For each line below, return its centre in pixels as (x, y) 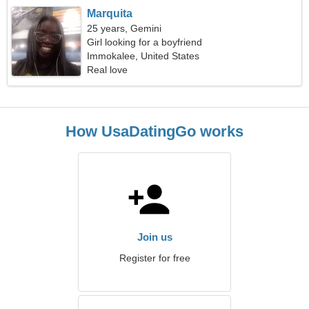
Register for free (154, 258)
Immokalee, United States (143, 56)
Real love (108, 70)
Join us (154, 237)
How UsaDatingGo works (154, 131)
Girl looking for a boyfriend (145, 42)
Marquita (110, 13)
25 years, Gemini (124, 28)
